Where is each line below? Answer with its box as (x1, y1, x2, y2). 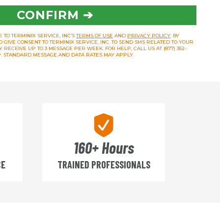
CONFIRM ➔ (17, 8, 93, 22)
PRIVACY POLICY (127, 32, 170, 39)
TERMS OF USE (76, 32, 113, 39)
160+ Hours (73, 138, 134, 157)
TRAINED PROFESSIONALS (57, 159, 150, 170)
